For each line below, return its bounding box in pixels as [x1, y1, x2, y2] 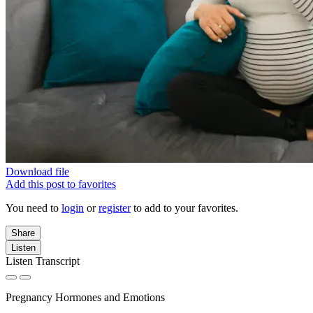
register [99, 202, 131, 214]
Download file [6, 166, 69, 177]
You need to [6, 202, 61, 214]
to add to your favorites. [131, 202, 238, 214]
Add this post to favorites [6, 178, 116, 190]
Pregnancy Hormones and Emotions [6, 291, 165, 303]
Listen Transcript [6, 255, 80, 267]
